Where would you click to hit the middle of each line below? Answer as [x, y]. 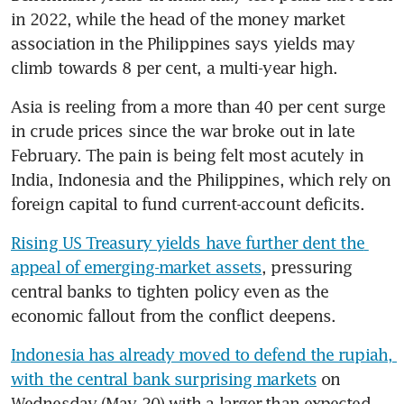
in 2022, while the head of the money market [178, 19]
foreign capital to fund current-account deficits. [188, 204]
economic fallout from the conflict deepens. [174, 316]
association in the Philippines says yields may [183, 44]
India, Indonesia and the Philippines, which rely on [201, 180]
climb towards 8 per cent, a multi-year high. [174, 68]
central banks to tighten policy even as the [170, 292]
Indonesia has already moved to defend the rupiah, [202, 355]
